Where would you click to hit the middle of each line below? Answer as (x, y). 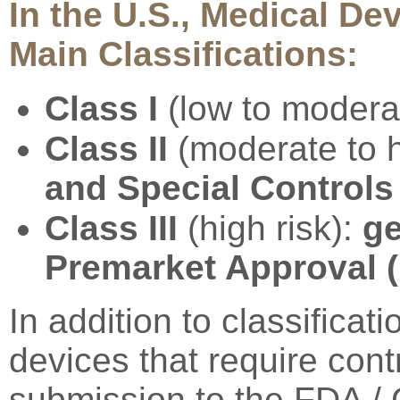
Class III (111, 228)
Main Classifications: (183, 54)
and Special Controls (219, 188)
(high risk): (270, 228)
